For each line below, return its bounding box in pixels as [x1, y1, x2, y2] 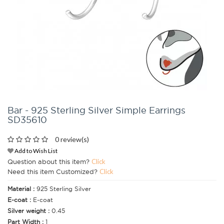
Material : [7, 185, 36, 193]
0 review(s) [55, 135, 89, 143]
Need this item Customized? [7, 167, 99, 176]
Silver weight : [7, 207, 51, 215]
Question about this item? [7, 157, 91, 166]
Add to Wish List [13, 147, 57, 155]
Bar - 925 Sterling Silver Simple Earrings [7, 104, 185, 116]
